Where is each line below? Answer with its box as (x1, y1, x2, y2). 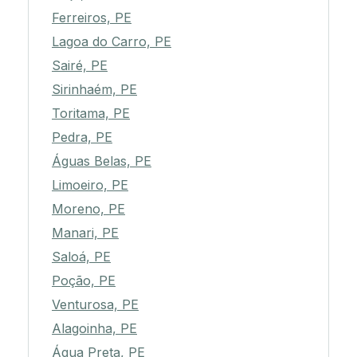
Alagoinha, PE (52, 320, 137, 337)
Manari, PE (52, 225, 119, 241)
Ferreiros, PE (52, 10, 131, 26)
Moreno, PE (52, 201, 125, 218)
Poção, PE (52, 273, 116, 289)
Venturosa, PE (52, 296, 139, 313)
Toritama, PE (52, 105, 130, 122)
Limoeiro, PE (52, 177, 128, 194)
